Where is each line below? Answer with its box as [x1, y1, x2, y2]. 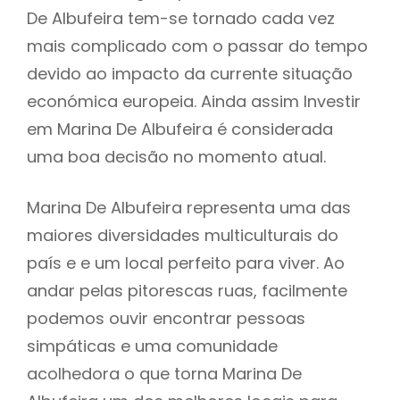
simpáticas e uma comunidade [27, 334, 278, 357]
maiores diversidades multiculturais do [27, 223, 338, 246]
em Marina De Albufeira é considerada [27, 118, 333, 141]
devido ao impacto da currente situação [27, 62, 353, 86]
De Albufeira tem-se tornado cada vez [27, 7, 335, 30]
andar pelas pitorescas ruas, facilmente [27, 279, 347, 302]
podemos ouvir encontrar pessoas [27, 306, 305, 329]
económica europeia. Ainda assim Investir [27, 90, 361, 113]
